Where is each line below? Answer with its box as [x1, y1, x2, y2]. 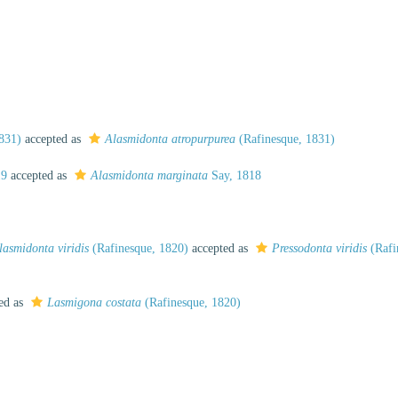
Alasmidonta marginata [91, 169, 208, 182]
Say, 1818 [208, 169, 261, 182]
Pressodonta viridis [272, 242, 367, 255]
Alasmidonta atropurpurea [105, 132, 235, 146]
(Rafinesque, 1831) [235, 132, 335, 146]
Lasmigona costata [47, 296, 141, 309]
